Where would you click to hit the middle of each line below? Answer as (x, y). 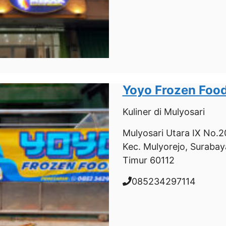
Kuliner (137, 111)
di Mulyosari (178, 111)
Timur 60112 (148, 160)
